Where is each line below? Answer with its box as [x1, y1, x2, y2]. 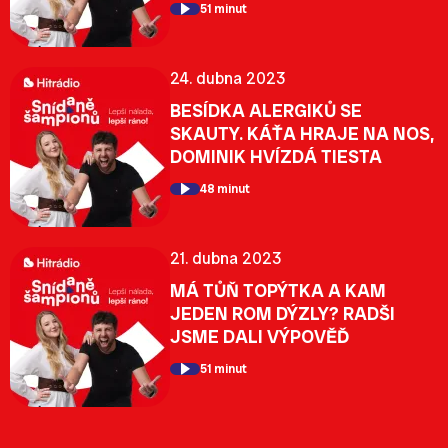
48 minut [200, 180, 250, 197]
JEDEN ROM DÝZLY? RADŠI [170, 301, 395, 325]
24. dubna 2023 [170, 67, 285, 89]
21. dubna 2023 [170, 247, 281, 269]
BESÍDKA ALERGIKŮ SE [170, 98, 362, 122]
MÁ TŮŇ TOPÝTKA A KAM [170, 278, 386, 302]
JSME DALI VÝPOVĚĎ [170, 324, 349, 348]
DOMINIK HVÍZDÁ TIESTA [170, 144, 382, 168]
